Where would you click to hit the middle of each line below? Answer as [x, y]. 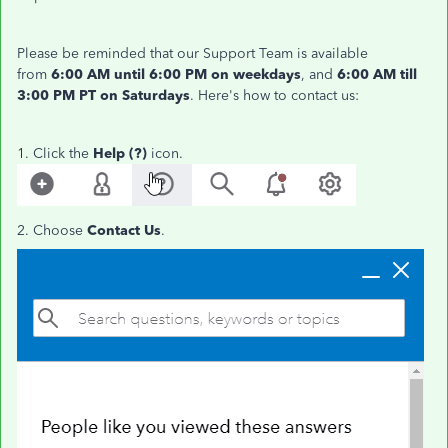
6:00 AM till [377, 74]
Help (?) [120, 153]
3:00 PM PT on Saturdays [103, 95]
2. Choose [52, 230]
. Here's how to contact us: [274, 95]
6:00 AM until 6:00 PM [127, 74]
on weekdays [256, 74]
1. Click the [55, 153]
